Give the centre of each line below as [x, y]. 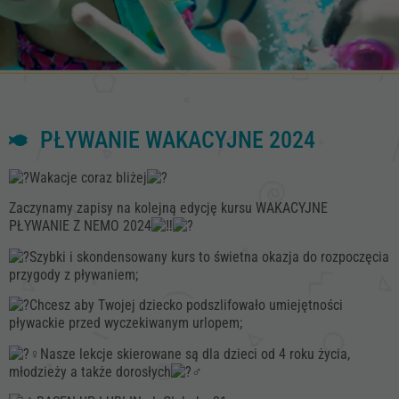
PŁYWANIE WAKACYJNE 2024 [178, 140]
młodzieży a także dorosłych [90, 371]
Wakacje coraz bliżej [88, 178]
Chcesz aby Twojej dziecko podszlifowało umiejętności [186, 305]
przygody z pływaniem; [73, 274]
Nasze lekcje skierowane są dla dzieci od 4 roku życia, [195, 354]
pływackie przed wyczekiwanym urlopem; [126, 323]
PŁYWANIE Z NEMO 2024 [80, 226]
